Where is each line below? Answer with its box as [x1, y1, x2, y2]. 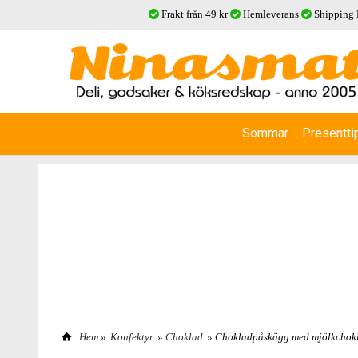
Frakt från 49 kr [159, 8, 230, 20]
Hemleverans [241, 8, 301, 20]
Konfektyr [110, 330, 153, 343]
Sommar [241, 125, 288, 141]
